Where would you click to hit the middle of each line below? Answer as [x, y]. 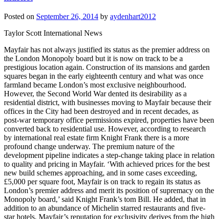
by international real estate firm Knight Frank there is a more [97, 138]
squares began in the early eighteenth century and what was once [104, 76]
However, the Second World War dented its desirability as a [95, 94]
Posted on [20, 17]
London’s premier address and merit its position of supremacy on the [109, 191]
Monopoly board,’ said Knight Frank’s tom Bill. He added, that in [105, 199]
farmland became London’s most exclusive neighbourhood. [95, 85]
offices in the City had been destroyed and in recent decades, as [101, 111]
